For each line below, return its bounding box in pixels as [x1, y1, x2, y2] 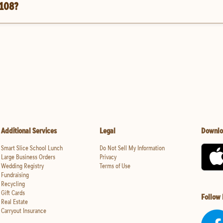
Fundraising [1, 170, 29, 180]
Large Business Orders [1, 152, 55, 162]
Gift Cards [1, 188, 25, 198]
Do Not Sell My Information [99, 143, 165, 153]
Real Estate [1, 197, 28, 207]
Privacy [99, 152, 116, 162]
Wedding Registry [1, 161, 44, 171]
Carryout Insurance [1, 206, 46, 216]
